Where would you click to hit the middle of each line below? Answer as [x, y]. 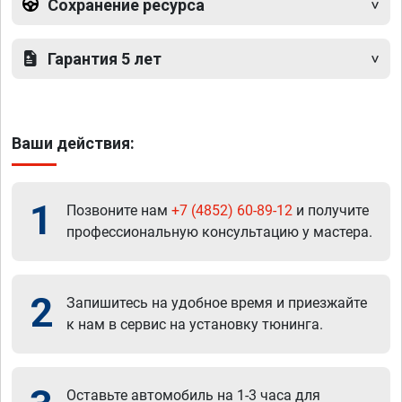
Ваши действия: [73, 143]
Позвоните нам [119, 210]
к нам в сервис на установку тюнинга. [195, 324]
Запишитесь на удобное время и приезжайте [217, 302]
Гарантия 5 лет [105, 58]
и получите [331, 210]
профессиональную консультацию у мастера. [219, 232]
